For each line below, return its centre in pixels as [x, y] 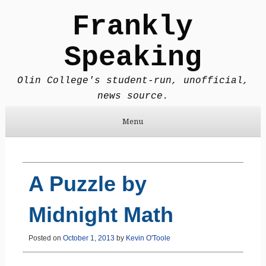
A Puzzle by [87, 183]
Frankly [133, 26]
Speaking [133, 57]
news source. [133, 96]
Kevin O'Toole [148, 238]
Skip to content [33, 145]
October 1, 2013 [88, 238]
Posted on [45, 238]
